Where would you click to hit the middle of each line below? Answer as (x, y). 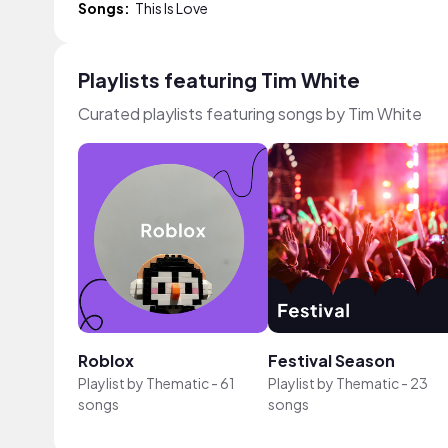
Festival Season (331, 360)
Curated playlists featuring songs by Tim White (250, 113)
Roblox (106, 360)
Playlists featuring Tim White (219, 79)
